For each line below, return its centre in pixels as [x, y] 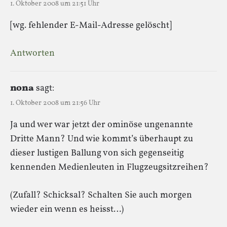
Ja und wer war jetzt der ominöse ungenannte [102, 125]
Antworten [32, 53]
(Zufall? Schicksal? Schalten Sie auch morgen [101, 195]
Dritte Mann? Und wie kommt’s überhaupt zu [102, 139]
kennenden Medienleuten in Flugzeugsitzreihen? [109, 167]
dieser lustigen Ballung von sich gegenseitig [97, 153]
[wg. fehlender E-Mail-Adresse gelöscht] [91, 25]
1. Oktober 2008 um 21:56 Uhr [55, 103]
